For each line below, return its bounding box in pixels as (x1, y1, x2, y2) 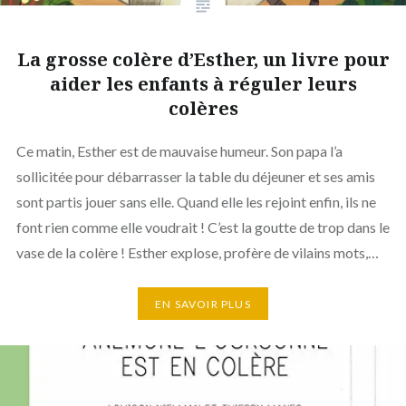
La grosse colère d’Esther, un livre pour (16, 47, 390, 72)
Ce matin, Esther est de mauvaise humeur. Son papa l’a (15, 142, 343, 160)
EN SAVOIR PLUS (155, 296, 251, 311)
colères (168, 96, 238, 121)
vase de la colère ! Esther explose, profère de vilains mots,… (15, 244, 379, 262)
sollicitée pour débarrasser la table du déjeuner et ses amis (15, 168, 375, 186)
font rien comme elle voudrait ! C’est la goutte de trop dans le (15, 218, 390, 237)
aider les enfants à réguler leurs (49, 72, 357, 97)
